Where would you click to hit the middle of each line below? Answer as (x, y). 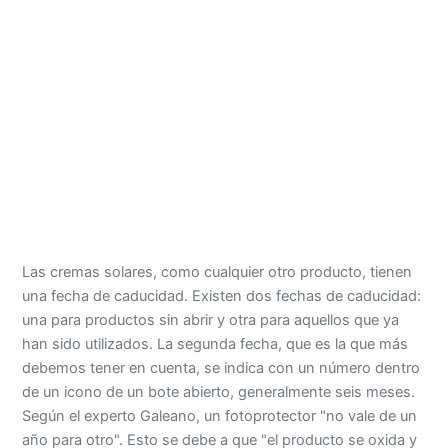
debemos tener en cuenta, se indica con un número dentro (221, 367)
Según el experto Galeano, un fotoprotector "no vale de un (220, 415)
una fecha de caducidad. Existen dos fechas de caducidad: (222, 295)
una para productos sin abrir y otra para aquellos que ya (211, 319)
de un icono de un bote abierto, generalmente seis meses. (219, 391)
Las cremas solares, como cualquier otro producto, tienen (217, 271)
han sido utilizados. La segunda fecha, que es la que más (215, 343)
